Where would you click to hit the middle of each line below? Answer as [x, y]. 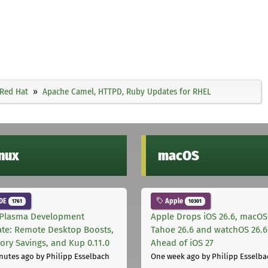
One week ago [175, 257]
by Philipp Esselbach [72, 257]
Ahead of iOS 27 [182, 243]
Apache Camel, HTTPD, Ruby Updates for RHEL [127, 91]
